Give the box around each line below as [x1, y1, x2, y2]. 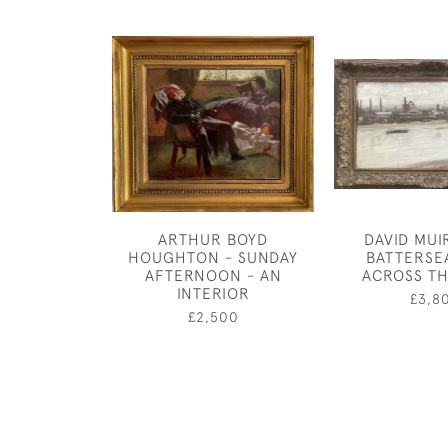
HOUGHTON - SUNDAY [128, 248, 298, 266]
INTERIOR [176, 284, 250, 302]
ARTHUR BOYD [158, 230, 268, 248]
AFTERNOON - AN [144, 266, 282, 284]
